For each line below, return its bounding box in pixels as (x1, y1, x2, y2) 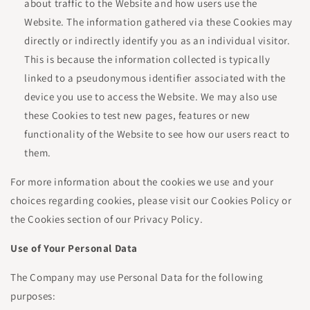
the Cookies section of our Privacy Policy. (10, 212, 203, 226)
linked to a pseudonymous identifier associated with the (24, 71, 286, 84)
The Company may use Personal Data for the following (10, 271, 264, 284)
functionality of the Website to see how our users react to (24, 127, 290, 140)
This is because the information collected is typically (24, 53, 271, 66)
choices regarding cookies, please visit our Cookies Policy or (10, 194, 292, 207)
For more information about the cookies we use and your (10, 175, 274, 188)
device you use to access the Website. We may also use (24, 90, 277, 103)
